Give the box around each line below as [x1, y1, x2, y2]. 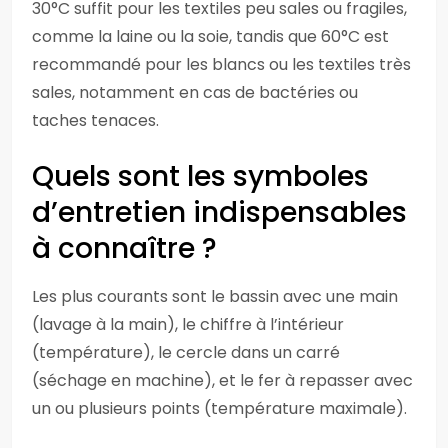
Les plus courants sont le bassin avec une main [32, 285, 398, 308]
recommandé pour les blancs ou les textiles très [32, 53, 411, 76]
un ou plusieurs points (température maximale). [32, 397, 407, 420]
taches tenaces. [32, 109, 159, 132]
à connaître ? [32, 229, 217, 268]
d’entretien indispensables [32, 193, 407, 232]
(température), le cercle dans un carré [32, 341, 340, 364]
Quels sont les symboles [32, 157, 369, 196]
